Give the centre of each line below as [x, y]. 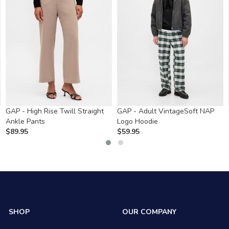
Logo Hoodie [137, 121]
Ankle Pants [25, 121]
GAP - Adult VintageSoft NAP [165, 111]
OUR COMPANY [149, 212]
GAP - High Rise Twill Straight [54, 111]
